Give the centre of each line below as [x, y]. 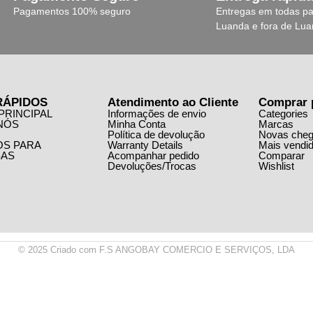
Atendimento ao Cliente [173, 102]
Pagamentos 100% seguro [72, 11]
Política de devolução [156, 134]
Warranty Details [145, 145]
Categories [284, 114]
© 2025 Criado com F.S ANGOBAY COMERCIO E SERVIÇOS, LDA [156, 250]
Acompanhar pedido [153, 155]
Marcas [276, 124]
